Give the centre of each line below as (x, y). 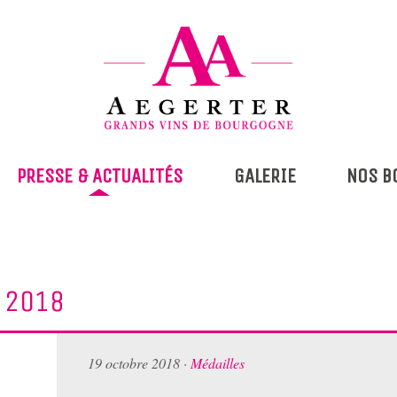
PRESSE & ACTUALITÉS (99, 176)
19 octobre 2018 (136, 363)
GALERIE (265, 176)
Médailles (218, 363)
